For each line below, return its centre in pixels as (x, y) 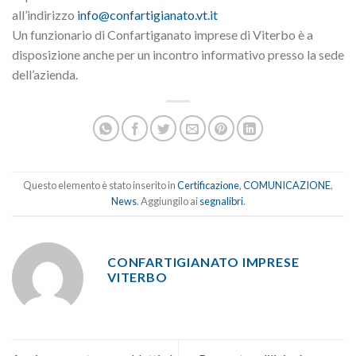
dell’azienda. (45, 74)
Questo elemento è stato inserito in (100, 185)
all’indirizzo (44, 14)
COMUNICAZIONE (287, 185)
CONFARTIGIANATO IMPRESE (203, 261)
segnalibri (221, 201)
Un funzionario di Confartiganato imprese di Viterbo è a (163, 34)
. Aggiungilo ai (168, 201)
